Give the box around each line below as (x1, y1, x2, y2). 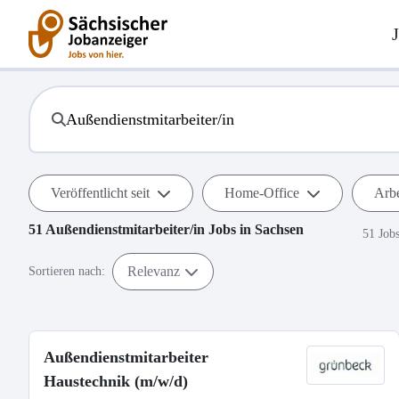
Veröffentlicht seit (51, 185, 150, 200)
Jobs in (205, 222, 255, 237)
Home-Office (224, 185, 299, 200)
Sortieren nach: (28, 265, 105, 278)
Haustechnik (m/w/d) (44, 372, 188, 390)
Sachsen (255, 222, 304, 237)
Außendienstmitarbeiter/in (45, 222, 205, 237)
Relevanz (127, 263, 180, 279)
